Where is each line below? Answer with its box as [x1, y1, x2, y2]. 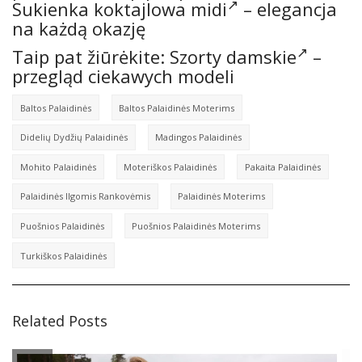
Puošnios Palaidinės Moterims [132, 220, 261, 233]
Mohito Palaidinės [19, 160, 96, 173]
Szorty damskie [170, 44, 297, 69]
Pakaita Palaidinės [244, 160, 321, 173]
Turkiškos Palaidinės [19, 249, 107, 262]
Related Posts [12, 310, 107, 330]
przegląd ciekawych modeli [12, 64, 234, 89]
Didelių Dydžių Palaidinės [19, 131, 128, 144]
